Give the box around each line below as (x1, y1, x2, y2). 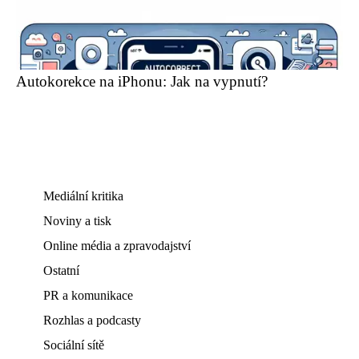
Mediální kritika (43, 189, 123, 203)
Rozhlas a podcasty (43, 313, 141, 327)
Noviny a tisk (43, 214, 111, 228)
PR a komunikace (43, 288, 133, 302)
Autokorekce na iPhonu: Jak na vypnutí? (16, 73, 268, 90)
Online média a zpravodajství (43, 239, 191, 252)
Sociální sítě (43, 338, 104, 352)
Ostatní (43, 264, 79, 277)
